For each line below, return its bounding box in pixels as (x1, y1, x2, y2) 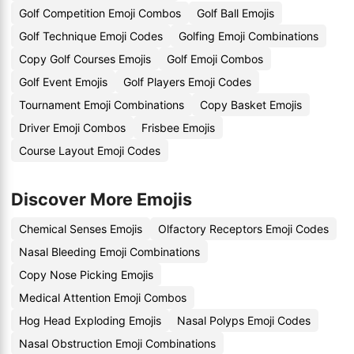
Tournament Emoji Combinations (19, 98, 184, 111)
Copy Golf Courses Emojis (19, 52, 151, 66)
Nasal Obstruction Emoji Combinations (19, 337, 216, 350)
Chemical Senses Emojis (19, 222, 142, 235)
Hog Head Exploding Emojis (19, 314, 161, 327)
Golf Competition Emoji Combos (19, 6, 181, 20)
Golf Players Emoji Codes (123, 75, 251, 88)
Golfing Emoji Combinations (179, 29, 318, 43)
